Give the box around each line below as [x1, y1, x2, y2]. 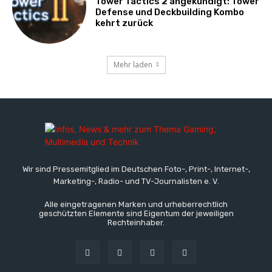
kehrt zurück [95, 18, 154, 29]
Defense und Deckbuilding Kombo [95, 7, 245, 18]
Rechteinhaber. [107, 217, 165, 227]
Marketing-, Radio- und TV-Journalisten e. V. [53, 176, 219, 186]
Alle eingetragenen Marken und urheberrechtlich [44, 199, 228, 209]
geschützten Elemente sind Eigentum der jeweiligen [38, 208, 234, 218]
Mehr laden [113, 59, 152, 70]
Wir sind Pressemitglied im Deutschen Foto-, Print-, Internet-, [22, 164, 250, 174]
